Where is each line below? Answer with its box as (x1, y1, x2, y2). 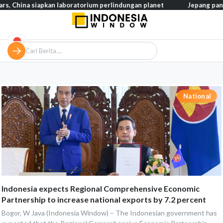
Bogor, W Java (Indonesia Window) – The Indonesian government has (1, 209, 217, 217)
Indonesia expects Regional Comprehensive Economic (1, 184, 200, 193)
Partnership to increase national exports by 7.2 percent (1, 195, 206, 204)
